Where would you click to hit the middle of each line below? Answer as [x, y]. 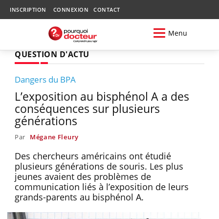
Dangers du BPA [45, 79]
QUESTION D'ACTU [52, 54]
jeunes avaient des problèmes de [83, 176]
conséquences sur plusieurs [87, 108]
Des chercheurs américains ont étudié [93, 156]
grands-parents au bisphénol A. [80, 197]
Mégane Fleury [54, 137]
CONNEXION [71, 10]
